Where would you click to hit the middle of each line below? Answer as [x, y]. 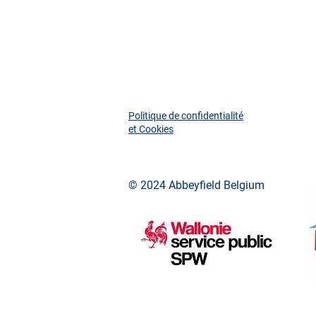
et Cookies [151, 129]
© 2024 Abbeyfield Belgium [196, 185]
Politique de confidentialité [186, 116]
